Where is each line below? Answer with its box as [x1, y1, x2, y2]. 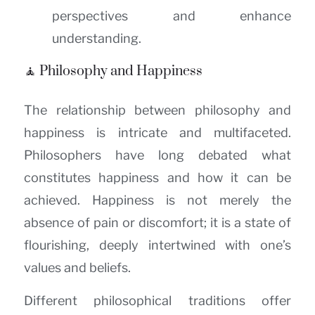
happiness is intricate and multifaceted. [24, 125, 291, 141]
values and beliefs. [24, 260, 131, 276]
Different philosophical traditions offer [24, 292, 291, 308]
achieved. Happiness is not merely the [24, 193, 291, 208]
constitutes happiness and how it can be [24, 170, 291, 186]
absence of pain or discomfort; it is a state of [24, 215, 291, 231]
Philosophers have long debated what [24, 148, 291, 163]
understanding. [52, 31, 141, 46]
